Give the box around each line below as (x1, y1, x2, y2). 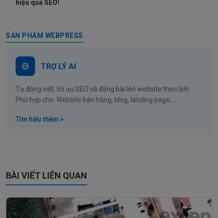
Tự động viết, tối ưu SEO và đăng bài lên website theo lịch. (16, 85, 190, 93)
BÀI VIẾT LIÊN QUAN (6, 170, 87, 181)
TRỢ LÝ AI (41, 61, 76, 71)
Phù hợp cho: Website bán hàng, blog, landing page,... (16, 96, 176, 104)
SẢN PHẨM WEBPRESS (6, 32, 83, 40)
